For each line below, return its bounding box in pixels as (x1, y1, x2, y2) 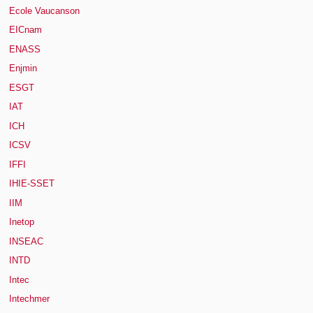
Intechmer (9, 293, 50, 305)
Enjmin (9, 63, 37, 74)
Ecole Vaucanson (9, 5, 80, 16)
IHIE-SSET (9, 178, 54, 189)
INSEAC (9, 235, 43, 247)
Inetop (9, 217, 34, 228)
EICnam (9, 24, 42, 36)
